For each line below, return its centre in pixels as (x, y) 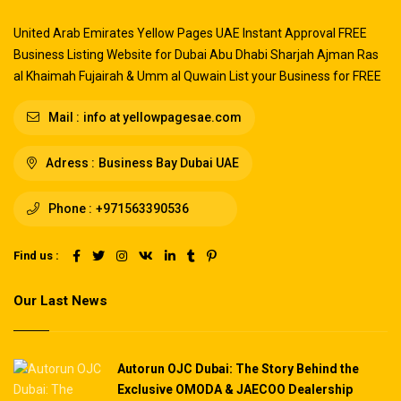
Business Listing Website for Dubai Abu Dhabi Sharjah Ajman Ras (196, 54)
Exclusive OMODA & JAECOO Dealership (235, 389)
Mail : (63, 117)
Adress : (69, 162)
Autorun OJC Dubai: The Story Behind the (238, 368)
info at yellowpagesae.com (162, 117)
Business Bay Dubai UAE (169, 162)
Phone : (69, 208)
